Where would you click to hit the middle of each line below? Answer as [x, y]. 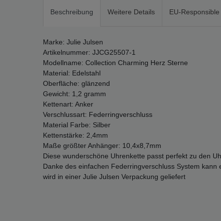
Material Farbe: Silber [77, 125]
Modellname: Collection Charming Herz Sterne [115, 63]
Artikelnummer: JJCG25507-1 [89, 53]
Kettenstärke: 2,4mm [75, 135]
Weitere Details [131, 12]
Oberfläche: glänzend [76, 84]
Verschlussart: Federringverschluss [98, 115]
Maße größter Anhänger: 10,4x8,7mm [102, 146]
